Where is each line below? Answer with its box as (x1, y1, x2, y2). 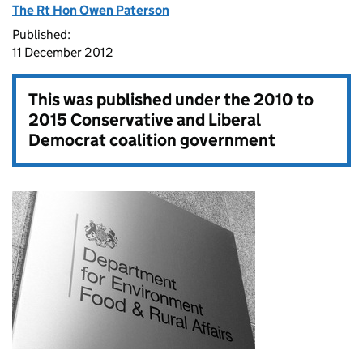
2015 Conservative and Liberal (28, 109, 260, 130)
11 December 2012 (12, 45, 113, 60)
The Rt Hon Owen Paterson (12, 2, 169, 18)
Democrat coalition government (28, 130, 275, 151)
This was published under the (28, 89, 254, 110)
